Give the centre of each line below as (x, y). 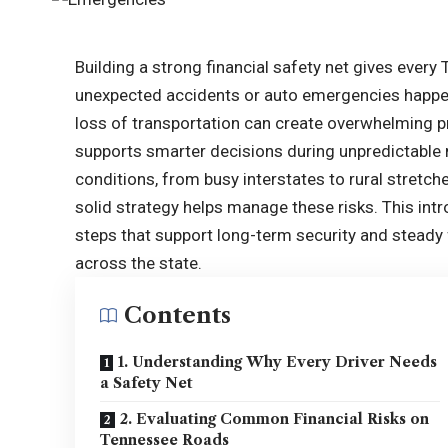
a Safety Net (147, 383)
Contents (178, 315)
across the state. (139, 263)
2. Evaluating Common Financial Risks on (275, 419)
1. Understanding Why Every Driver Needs (278, 362)
